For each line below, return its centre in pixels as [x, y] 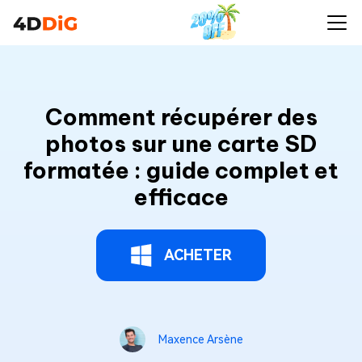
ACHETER [198, 255]
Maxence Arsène [200, 339]
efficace [181, 197]
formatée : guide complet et [181, 170]
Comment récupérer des [181, 117]
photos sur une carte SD [181, 143]
